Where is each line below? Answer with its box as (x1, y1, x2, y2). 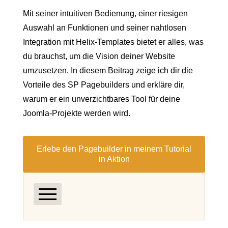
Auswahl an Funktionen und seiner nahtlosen (23, 23, 186, 32)
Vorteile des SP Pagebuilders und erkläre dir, (23, 80, 185, 89)
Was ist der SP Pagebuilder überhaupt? (42, 215, 185, 224)
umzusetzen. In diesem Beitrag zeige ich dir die (23, 66, 193, 75)
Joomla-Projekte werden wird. (23, 108, 130, 118)
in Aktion (98, 154, 130, 163)
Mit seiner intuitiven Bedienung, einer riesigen (23, 9, 188, 18)
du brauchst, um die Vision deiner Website (23, 51, 175, 61)
